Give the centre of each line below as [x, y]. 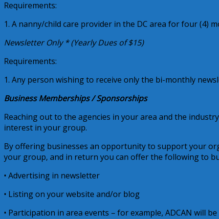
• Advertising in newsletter [52, 175]
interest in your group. [45, 127]
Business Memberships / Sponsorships [76, 98]
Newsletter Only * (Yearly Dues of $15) [74, 42]
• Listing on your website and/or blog [72, 194]
